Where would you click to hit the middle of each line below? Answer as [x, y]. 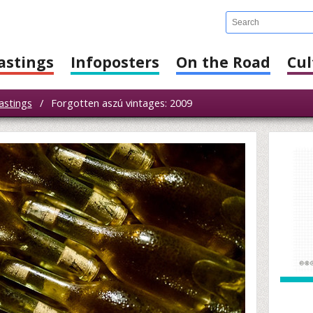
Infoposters [115, 62]
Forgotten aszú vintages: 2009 [121, 103]
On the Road [223, 62]
